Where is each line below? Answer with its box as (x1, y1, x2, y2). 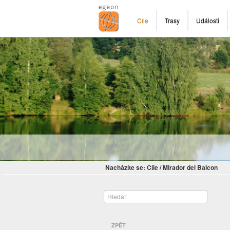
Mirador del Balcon (163, 163, 218, 172)
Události (196, 16, 219, 25)
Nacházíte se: (105, 163, 145, 172)
